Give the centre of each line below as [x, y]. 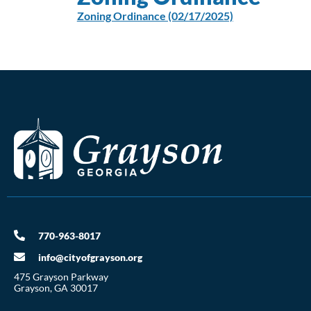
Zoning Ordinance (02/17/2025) [155, 16]
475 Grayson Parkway [61, 276]
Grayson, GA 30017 [56, 287]
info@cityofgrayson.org [90, 257]
